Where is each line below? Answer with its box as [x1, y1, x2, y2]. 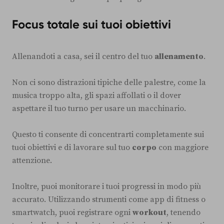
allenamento [154, 51, 203, 61]
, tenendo [166, 207, 200, 217]
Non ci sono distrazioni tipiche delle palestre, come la [12, 77, 206, 87]
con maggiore [156, 142, 208, 152]
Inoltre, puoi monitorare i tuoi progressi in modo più [12, 181, 201, 191]
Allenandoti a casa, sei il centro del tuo [12, 51, 154, 61]
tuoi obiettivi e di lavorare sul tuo [12, 142, 132, 152]
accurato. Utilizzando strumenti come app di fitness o [12, 194, 205, 204]
